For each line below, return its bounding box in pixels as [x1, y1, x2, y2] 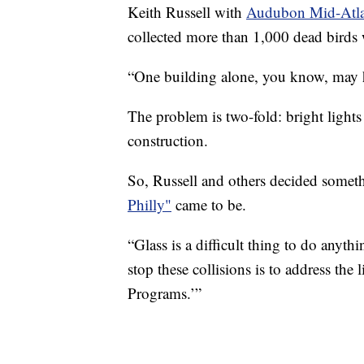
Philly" [128, 193, 171, 214]
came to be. [171, 193, 246, 214]
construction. [128, 129, 208, 150]
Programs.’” [128, 282, 201, 303]
